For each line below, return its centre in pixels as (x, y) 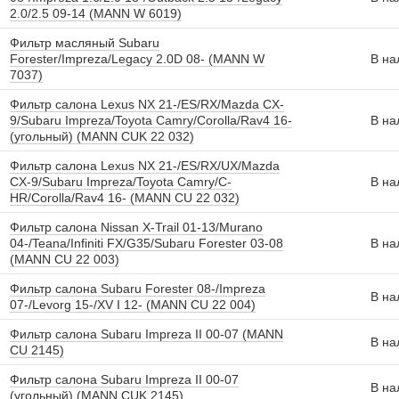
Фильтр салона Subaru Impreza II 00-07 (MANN (147, 334)
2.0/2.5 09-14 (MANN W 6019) (96, 13)
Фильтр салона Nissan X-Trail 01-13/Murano (136, 227)
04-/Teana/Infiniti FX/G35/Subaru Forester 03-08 (147, 243)
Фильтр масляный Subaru (85, 43)
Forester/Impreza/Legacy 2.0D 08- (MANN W (137, 59)
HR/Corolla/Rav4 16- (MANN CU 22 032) (125, 198)
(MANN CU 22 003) (65, 259)
